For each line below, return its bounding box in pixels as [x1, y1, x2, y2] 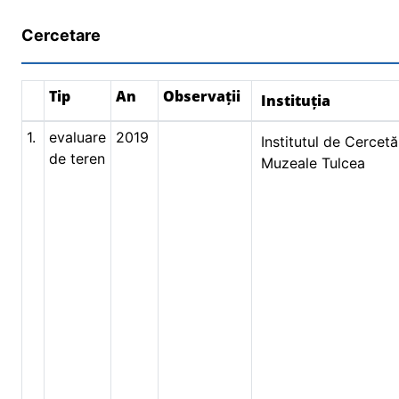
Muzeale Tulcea [261, 154, 365, 172]
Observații [163, 86, 240, 106]
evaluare [49, 128, 106, 146]
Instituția [261, 91, 330, 110]
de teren [49, 150, 105, 167]
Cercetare [21, 26, 101, 45]
